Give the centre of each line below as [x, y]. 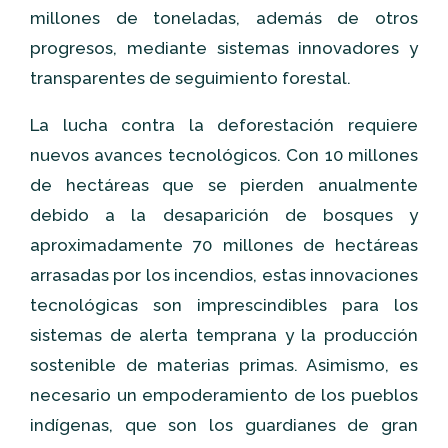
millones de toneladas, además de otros [224, 18]
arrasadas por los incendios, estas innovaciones [224, 275]
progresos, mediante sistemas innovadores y [224, 48]
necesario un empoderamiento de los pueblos [224, 395]
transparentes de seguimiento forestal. [191, 78]
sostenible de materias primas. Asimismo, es [224, 365]
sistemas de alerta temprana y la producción [224, 335]
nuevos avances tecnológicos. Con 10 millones [224, 155]
